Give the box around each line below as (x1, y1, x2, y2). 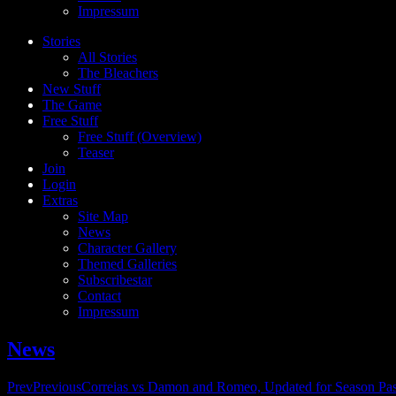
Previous (33, 378, 81, 394)
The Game (42, 97, 102, 112)
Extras (42, 193, 78, 208)
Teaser (78, 145, 114, 160)
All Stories (78, 49, 137, 65)
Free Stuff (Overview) (78, 129, 202, 144)
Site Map (78, 209, 128, 224)
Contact (78, 288, 121, 303)
